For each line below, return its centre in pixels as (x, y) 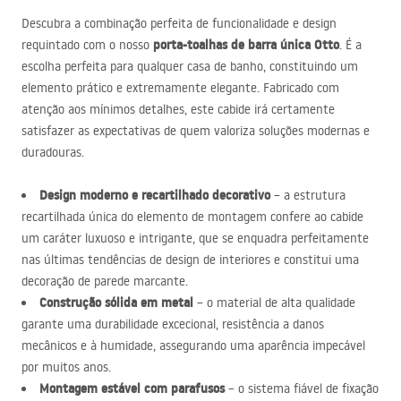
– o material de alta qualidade (274, 303)
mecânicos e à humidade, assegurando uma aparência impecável (193, 346)
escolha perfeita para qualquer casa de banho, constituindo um (190, 66)
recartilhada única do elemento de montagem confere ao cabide (192, 217)
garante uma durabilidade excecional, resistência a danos (173, 324)
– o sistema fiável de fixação (302, 388)
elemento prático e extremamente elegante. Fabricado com (180, 88)
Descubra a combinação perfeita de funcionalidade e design (179, 23)
